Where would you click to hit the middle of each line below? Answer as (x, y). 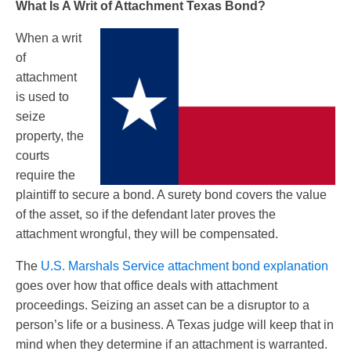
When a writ (49, 38)
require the (45, 175)
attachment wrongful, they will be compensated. (147, 234)
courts (33, 156)
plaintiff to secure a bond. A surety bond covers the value (171, 195)
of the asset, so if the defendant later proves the (146, 215)
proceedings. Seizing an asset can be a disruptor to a (163, 306)
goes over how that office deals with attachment (147, 286)
